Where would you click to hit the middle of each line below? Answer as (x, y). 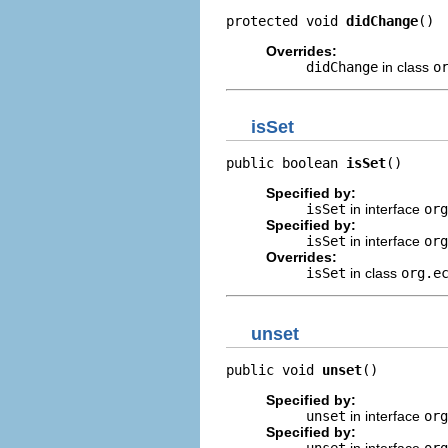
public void (274, 369)
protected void (286, 20)
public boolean (286, 163)
